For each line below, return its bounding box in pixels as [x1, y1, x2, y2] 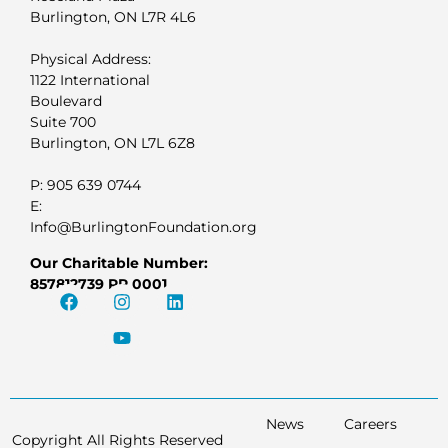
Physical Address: [30, 50, 151, 69]
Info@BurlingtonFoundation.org [30, 218, 257, 237]
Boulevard [30, 92, 102, 111]
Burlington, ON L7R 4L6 [30, 8, 196, 27]
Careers [343, 414, 397, 433]
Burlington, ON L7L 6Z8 [30, 134, 195, 153]
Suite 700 [30, 113, 96, 132]
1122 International [30, 71, 150, 90]
